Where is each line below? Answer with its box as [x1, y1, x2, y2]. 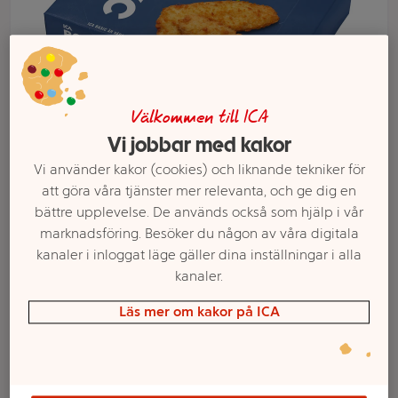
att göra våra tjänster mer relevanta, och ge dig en [42, 182, 356, 200]
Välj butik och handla [131, 206, 267, 223]
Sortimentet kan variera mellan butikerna [85, 244, 313, 259]
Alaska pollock [32, 317, 303, 369]
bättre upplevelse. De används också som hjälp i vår [35, 203, 363, 221]
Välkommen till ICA [130, 109, 268, 128]
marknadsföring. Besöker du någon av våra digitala [39, 225, 359, 243]
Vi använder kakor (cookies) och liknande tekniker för [33, 161, 365, 179]
